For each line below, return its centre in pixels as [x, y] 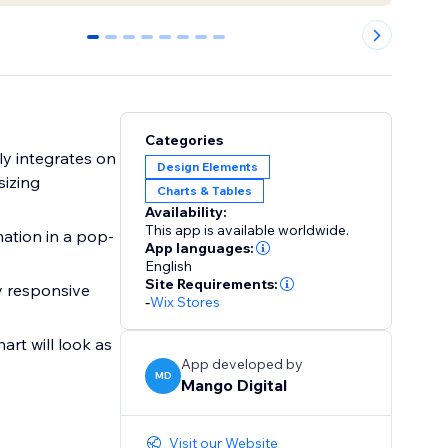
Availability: [186, 212]
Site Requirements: [212, 284]
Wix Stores [185, 302]
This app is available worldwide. [247, 230]
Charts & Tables [205, 191]
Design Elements [208, 167]
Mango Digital [234, 385]
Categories [184, 140]
